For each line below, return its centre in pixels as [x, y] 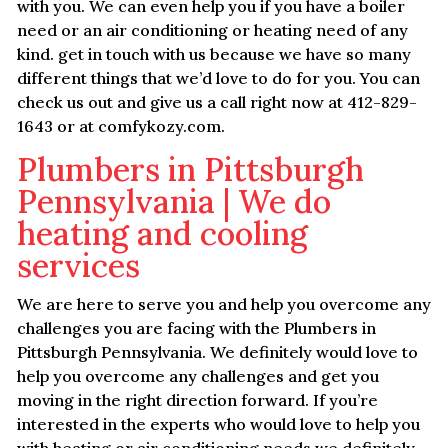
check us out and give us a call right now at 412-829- [216, 101]
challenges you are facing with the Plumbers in [196, 327]
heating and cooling [162, 233]
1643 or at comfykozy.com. [120, 125]
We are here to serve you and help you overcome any [223, 303]
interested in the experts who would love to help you [218, 423]
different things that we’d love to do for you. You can [218, 77]
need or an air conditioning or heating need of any [212, 29]
